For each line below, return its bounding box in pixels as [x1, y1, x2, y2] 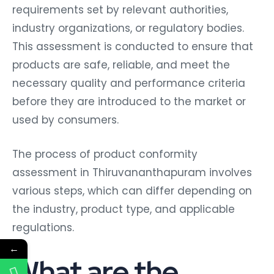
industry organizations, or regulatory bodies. [12, 18, 244, 33]
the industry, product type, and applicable [12, 199, 235, 214]
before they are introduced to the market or [12, 91, 246, 106]
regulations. [12, 217, 74, 232]
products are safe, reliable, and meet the [12, 54, 230, 70]
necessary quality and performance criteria [12, 73, 245, 88]
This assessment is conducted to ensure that [12, 36, 253, 51]
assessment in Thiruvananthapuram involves [12, 162, 252, 177]
